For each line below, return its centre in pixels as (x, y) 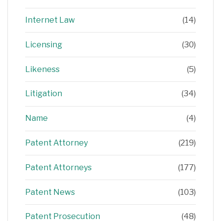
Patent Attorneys (58, 167)
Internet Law (50, 20)
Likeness (42, 69)
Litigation (44, 94)
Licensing (44, 44)
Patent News (50, 192)
